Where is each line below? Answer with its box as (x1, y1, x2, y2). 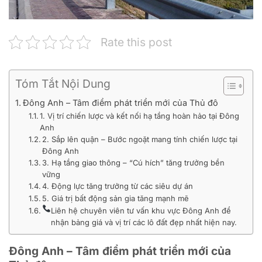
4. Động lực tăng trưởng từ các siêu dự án (42, 181, 194, 191)
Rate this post (101, 35, 172, 50)
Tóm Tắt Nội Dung (15, 77, 111, 91)
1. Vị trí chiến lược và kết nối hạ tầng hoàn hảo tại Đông (40, 111, 240, 121)
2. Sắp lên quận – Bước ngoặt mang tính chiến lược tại (42, 135, 238, 144)
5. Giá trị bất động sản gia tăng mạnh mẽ (42, 194, 189, 204)
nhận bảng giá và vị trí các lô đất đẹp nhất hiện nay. (51, 218, 237, 227)
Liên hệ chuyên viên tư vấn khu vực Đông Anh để (51, 206, 232, 216)
